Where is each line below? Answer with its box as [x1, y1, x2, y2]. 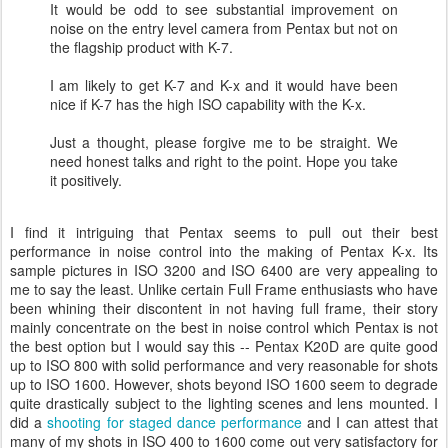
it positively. [50, 170, 122, 190]
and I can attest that [302, 412, 439, 432]
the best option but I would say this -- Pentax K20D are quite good [10, 336, 438, 356]
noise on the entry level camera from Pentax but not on [50, 18, 398, 38]
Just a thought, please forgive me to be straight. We [50, 132, 398, 152]
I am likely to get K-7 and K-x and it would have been [50, 75, 398, 95]
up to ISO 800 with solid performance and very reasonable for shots [10, 355, 438, 375]
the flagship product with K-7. [50, 37, 233, 57]
